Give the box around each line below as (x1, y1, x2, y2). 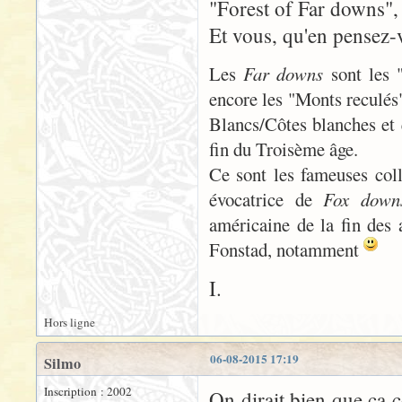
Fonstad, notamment (209, 236, 363, 262)
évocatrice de (209, 186, 324, 212)
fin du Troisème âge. (209, 135, 358, 162)
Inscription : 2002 (44, 382, 132, 399)
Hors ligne (44, 313, 95, 330)
